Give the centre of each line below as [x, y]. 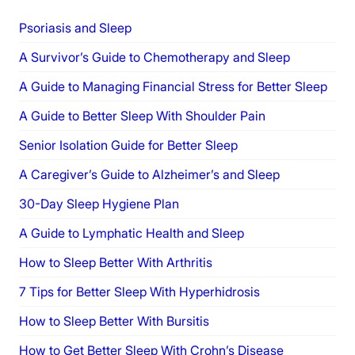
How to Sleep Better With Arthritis [116, 262]
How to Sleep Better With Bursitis [114, 321]
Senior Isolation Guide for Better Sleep [128, 145]
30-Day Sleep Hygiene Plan [99, 203]
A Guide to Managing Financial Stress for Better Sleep [173, 86]
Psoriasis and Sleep [75, 27]
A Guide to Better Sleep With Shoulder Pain [142, 115]
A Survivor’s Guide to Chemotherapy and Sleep [155, 57]
